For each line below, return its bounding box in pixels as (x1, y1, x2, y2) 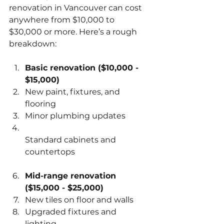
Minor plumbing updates (25, 110, 129, 120)
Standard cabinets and (25, 134, 118, 144)
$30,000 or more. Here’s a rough (9, 26, 139, 36)
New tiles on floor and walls (25, 194, 137, 204)
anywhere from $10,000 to (9, 14, 116, 24)
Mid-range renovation (25, 170, 118, 180)
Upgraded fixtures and (25, 206, 118, 216)
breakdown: (9, 38, 56, 48)
